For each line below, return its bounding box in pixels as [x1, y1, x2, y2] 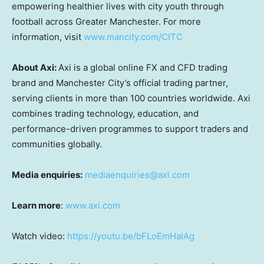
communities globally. [12, 138, 102, 150]
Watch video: [12, 230, 67, 242]
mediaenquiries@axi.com [85, 169, 190, 181]
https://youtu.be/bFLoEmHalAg [67, 230, 194, 242]
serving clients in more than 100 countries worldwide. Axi [12, 93, 250, 104]
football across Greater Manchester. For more [12, 16, 201, 28]
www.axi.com [65, 200, 120, 212]
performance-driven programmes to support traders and [12, 123, 248, 135]
